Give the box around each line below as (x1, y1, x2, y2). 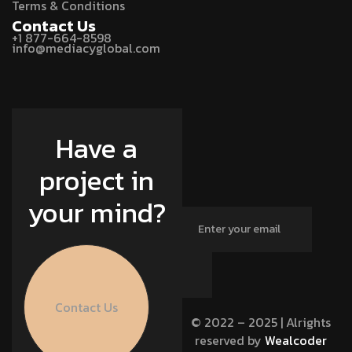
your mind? (27, 192, 167, 234)
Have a (56, 127, 138, 170)
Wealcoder (265, 330, 328, 350)
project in (39, 159, 155, 202)
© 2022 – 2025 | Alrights (191, 312, 332, 332)
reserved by (195, 330, 266, 350)
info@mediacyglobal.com (12, 38, 160, 58)
